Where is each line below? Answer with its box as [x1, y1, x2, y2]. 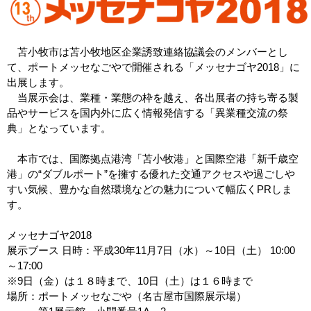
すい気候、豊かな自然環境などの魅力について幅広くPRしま [7, 183, 292, 195]
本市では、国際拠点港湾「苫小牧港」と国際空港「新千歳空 [7, 152, 299, 165]
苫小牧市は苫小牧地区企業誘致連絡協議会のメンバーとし [7, 45, 288, 58]
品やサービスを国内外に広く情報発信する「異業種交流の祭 [7, 106, 288, 119]
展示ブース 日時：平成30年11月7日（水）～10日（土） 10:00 [7, 244, 295, 256]
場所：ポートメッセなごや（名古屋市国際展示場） [7, 289, 246, 302]
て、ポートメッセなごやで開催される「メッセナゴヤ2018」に [7, 60, 300, 73]
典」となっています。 [7, 121, 111, 134]
